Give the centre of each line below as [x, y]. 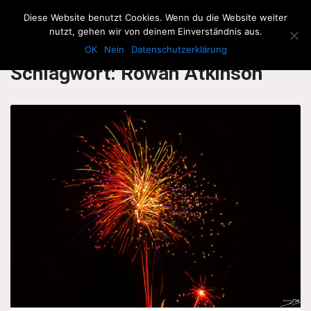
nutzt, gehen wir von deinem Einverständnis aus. [155, 31]
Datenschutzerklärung [179, 49]
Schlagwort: [66, 73]
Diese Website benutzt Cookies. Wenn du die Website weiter [155, 17]
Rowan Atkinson [192, 73]
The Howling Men [111, 21]
